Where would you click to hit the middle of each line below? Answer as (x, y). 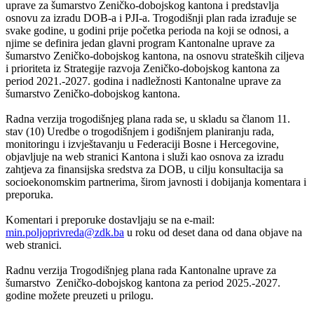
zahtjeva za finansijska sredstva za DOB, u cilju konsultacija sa (144, 169)
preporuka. (29, 194)
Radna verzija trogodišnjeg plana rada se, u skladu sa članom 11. (148, 118)
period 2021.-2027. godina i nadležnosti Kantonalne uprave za (143, 81)
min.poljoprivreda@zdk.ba (65, 232)
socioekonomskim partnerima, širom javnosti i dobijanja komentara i (156, 182)
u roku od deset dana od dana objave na (213, 232)
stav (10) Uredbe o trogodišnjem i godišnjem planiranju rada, (140, 131)
